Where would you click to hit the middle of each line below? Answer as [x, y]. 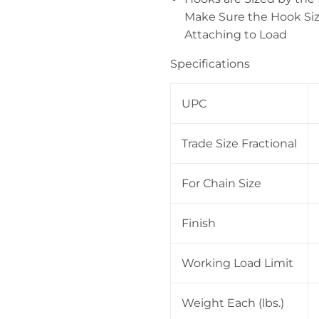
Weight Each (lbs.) [233, 303]
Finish [199, 223]
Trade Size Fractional [239, 143]
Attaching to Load [236, 34]
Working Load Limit [237, 263]
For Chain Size [221, 183]
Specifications [210, 63]
